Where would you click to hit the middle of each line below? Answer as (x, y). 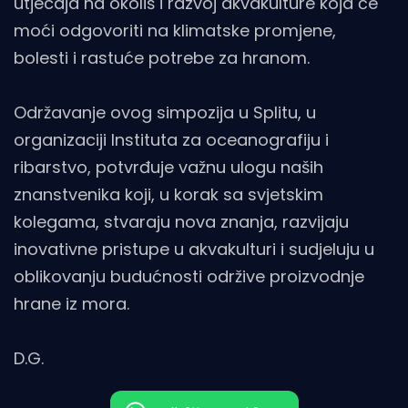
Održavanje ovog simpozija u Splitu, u (165, 112)
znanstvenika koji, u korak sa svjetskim (168, 194)
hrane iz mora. (71, 303)
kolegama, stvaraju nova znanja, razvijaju (181, 221)
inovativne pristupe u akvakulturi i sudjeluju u (194, 249)
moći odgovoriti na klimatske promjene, (175, 30)
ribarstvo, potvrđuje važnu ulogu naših (168, 167)
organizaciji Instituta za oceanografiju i (171, 139)
